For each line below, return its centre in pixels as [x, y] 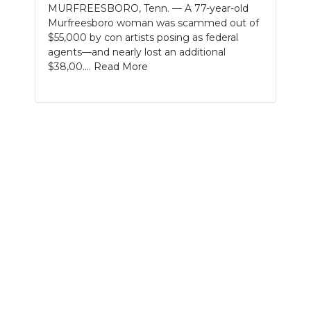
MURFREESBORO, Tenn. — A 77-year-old [148, 9]
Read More [121, 67]
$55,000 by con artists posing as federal [143, 38]
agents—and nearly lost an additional [137, 52]
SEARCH [40, 54]
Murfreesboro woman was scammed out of [153, 23]
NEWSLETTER [57, 25]
